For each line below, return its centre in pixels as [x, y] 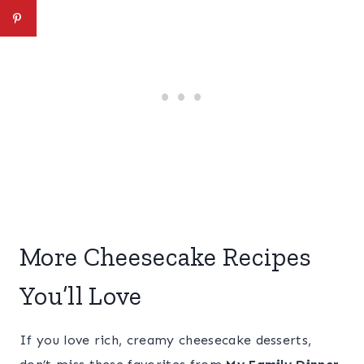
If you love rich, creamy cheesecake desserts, [166, 340]
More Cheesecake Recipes [166, 257]
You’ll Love [81, 296]
